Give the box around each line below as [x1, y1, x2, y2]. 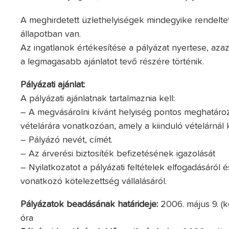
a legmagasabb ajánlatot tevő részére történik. [20, 57, 204, 66]
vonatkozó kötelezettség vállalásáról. [20, 176, 167, 186]
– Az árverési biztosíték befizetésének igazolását [20, 149, 216, 158]
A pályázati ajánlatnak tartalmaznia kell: [20, 94, 175, 103]
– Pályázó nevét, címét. [20, 135, 113, 145]
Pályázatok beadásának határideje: [20, 199, 158, 209]
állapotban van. [20, 29, 81, 39]
